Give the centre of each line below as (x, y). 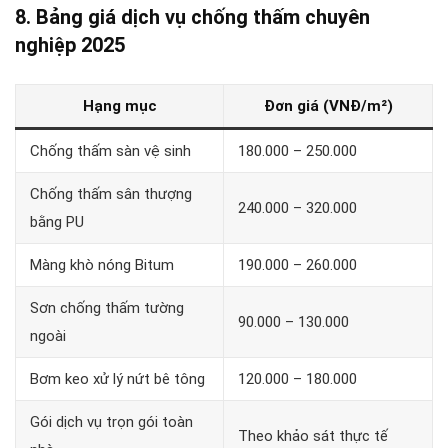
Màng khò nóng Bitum (102, 264)
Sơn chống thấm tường (107, 307)
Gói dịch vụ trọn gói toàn (111, 421)
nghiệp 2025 (70, 44)
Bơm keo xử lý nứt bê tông (117, 378)
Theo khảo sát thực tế (313, 435)
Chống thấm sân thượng (111, 193)
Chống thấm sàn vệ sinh (110, 150)
